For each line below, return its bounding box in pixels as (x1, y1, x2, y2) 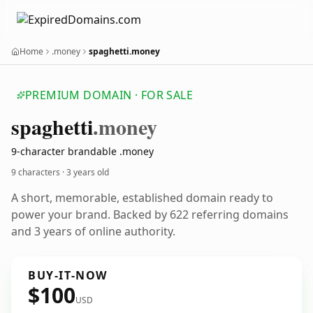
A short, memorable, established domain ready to (11, 190, 273, 205)
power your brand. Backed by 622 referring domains (11, 207, 289, 222)
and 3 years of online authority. (11, 224, 175, 239)
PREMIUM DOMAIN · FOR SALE (25, 87, 193, 103)
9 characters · (11, 166, 66, 178)
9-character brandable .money (11, 145, 154, 158)
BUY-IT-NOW (28, 268, 108, 283)
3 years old (66, 166, 109, 178)
